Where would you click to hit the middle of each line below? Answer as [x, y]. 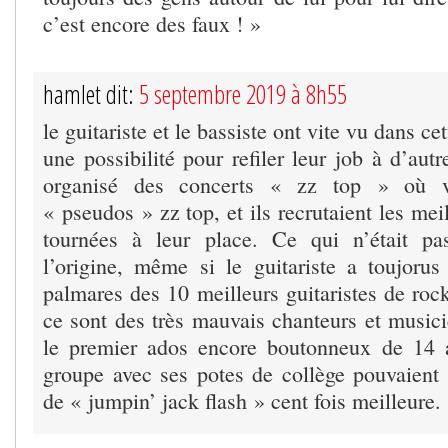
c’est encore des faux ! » [152, 23]
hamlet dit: [91, 93]
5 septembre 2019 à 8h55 [243, 93]
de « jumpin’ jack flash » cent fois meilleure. [242, 400]
